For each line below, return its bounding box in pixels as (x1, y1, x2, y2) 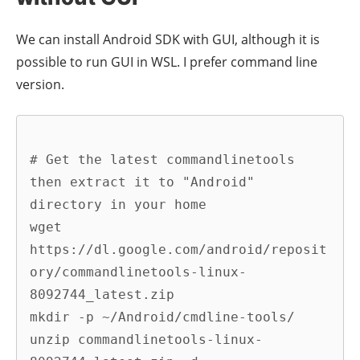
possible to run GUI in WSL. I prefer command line (16, 53, 317, 72)
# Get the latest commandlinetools (30, 151, 295, 167)
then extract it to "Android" (30, 174, 255, 190)
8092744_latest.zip (30, 286, 174, 302)
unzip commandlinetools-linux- (30, 331, 263, 347)
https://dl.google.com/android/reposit (30, 241, 327, 257)
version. (16, 76, 64, 94)
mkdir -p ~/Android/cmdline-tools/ (30, 309, 295, 325)
